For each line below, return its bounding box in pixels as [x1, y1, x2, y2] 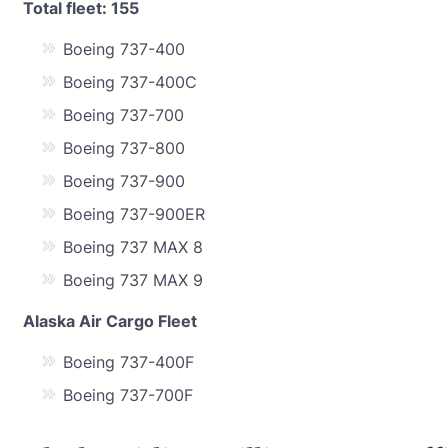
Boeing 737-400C [63, 71, 197, 92]
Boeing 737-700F [63, 384, 193, 405]
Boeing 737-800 [63, 137, 185, 158]
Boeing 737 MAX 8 [63, 236, 203, 257]
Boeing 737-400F [63, 351, 194, 372]
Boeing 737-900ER [63, 203, 205, 224]
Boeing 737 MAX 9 [63, 269, 203, 290]
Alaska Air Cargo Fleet [23, 310, 197, 331]
